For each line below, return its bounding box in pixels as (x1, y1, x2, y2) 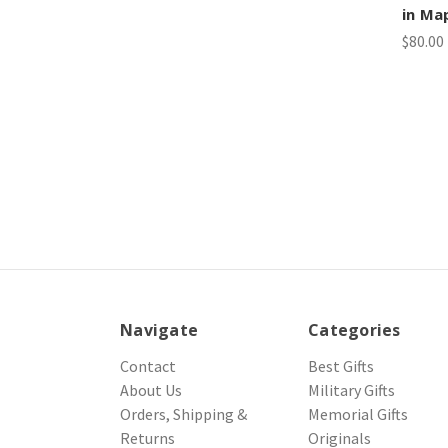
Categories (308, 318, 401, 341)
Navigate (120, 318, 198, 341)
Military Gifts (308, 379, 395, 400)
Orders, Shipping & (120, 403, 247, 424)
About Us (120, 379, 182, 400)
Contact (120, 355, 176, 376)
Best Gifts (308, 355, 374, 376)
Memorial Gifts (308, 403, 408, 424)
